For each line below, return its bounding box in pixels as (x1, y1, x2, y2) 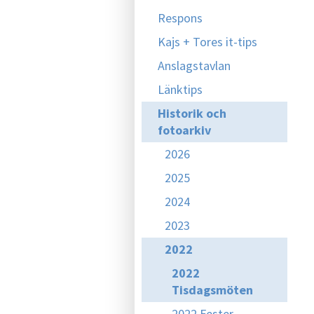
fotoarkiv (158, 122, 211, 138)
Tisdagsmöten (172, 282, 253, 298)
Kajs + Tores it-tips (158, 34, 257, 50)
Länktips (158, 81, 203, 97)
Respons (158, 10, 203, 26)
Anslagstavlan (158, 57, 231, 74)
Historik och (158, 105, 226, 121)
